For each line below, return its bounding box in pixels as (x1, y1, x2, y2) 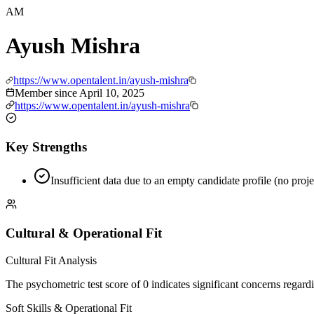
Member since (15, 86, 79, 99)
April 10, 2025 (79, 86, 144, 99)
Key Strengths (6, 139, 87, 154)
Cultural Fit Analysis (6, 254, 97, 266)
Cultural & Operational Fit (6, 226, 162, 241)
